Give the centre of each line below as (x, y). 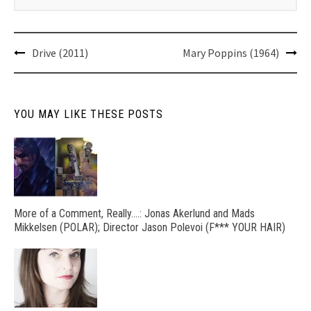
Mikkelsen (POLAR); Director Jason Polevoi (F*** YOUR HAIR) (150, 227)
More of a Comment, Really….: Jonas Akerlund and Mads (134, 213)
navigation (48, 70)
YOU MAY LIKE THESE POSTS (89, 114)
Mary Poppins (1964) (231, 52)
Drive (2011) (60, 52)
